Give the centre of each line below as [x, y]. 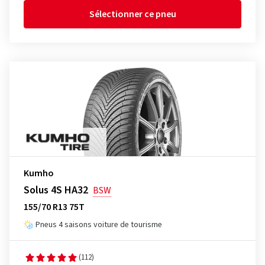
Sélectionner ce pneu [132, 14]
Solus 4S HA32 [56, 190]
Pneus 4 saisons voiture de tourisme [99, 225]
